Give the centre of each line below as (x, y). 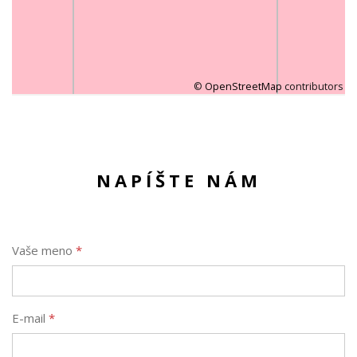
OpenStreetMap (243, 86)
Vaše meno (44, 250)
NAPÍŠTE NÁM (178, 180)
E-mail (30, 318)
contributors (312, 86)
